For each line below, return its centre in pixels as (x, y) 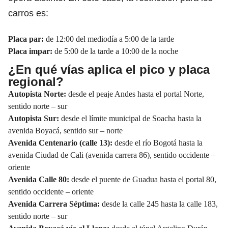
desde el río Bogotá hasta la (159, 142)
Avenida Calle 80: (40, 179)
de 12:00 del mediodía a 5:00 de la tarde (110, 39)
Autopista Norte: (38, 94)
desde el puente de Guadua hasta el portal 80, (144, 179)
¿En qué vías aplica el (72, 69)
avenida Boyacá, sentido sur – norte (65, 130)
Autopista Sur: (34, 118)
